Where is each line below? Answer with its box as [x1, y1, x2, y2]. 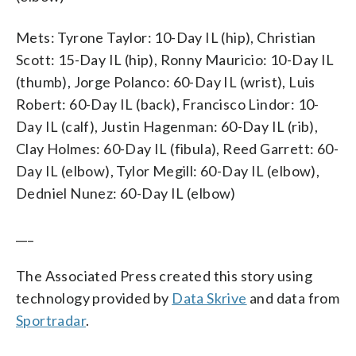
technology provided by [16, 288, 172, 307]
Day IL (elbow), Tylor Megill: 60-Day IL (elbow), [16, 161, 320, 180]
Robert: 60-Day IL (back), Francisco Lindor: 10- [16, 95, 319, 113]
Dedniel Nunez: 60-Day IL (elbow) [16, 184, 236, 202]
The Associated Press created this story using [16, 266, 312, 284]
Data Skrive [172, 288, 247, 307]
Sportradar [16, 311, 87, 329]
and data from [246, 288, 340, 307]
